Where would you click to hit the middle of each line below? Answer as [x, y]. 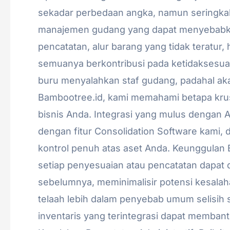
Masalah [56, 41]
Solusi [51, 75]
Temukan [58, 7]
